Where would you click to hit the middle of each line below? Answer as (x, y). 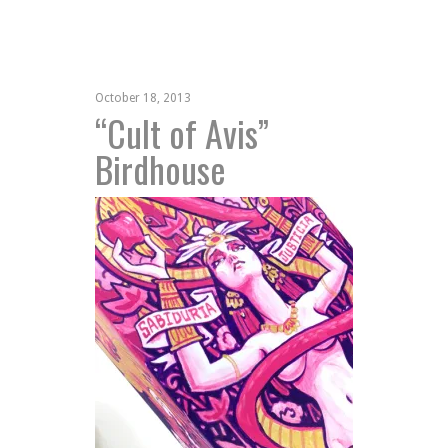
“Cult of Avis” (182, 132)
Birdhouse (160, 168)
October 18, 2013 (143, 97)
